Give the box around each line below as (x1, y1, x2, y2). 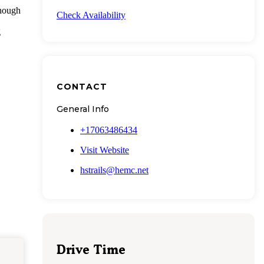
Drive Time (57, 242, 126, 258)
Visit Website (80, 144, 129, 155)
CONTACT (57, 81, 107, 92)
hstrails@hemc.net (80, 164, 148, 175)
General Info (57, 103, 109, 114)
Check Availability (57, 10, 126, 21)
